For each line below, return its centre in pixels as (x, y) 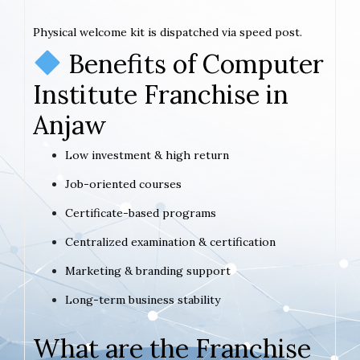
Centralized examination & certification (170, 241)
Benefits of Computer (193, 63)
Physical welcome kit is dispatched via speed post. (168, 32)
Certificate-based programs (141, 213)
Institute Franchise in (161, 94)
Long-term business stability (143, 299)
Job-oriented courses (123, 184)
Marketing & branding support (148, 270)
